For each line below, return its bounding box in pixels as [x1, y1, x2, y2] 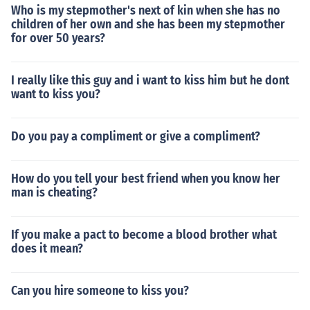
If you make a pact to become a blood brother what [11, 227, 277, 242]
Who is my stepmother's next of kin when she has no [11, 3, 280, 18]
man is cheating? [11, 185, 98, 200]
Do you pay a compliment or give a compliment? [11, 129, 260, 144]
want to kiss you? [11, 86, 100, 102]
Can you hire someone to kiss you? [11, 283, 189, 298]
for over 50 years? [11, 30, 105, 46]
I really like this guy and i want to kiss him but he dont [11, 73, 289, 88]
